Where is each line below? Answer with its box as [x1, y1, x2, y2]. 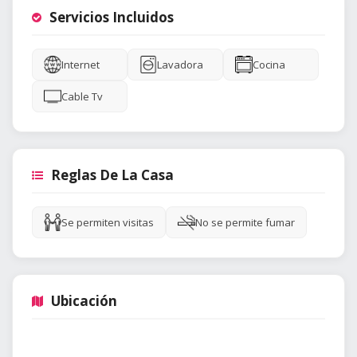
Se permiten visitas [61, 215, 154, 230]
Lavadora [157, 57, 203, 73]
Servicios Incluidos [49, 8, 174, 27]
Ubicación [51, 292, 117, 311]
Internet [61, 57, 100, 73]
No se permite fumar [195, 215, 295, 230]
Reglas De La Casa [51, 166, 174, 185]
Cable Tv [61, 89, 103, 104]
